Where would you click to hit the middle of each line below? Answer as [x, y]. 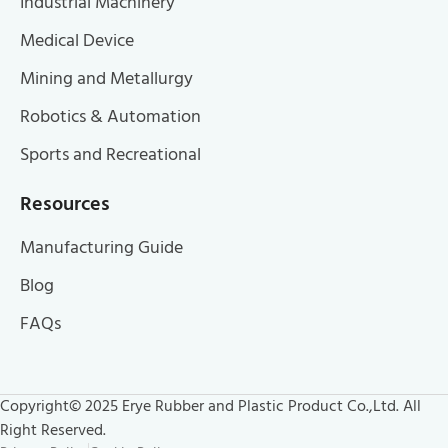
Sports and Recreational [110, 155]
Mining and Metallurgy [106, 79]
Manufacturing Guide [101, 248]
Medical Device [77, 41]
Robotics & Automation [110, 117]
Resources [65, 204]
